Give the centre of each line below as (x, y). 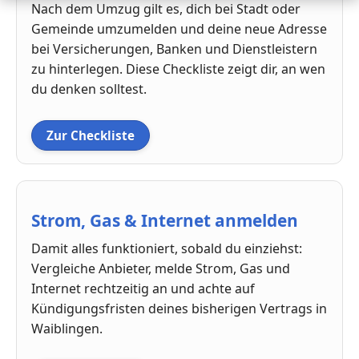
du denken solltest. (89, 89)
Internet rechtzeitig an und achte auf (143, 289)
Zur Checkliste (91, 135)
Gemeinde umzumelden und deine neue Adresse (179, 28)
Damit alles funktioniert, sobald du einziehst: (167, 249)
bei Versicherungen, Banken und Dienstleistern (174, 48)
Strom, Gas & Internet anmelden (165, 221)
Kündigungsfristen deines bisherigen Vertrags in (179, 309)
